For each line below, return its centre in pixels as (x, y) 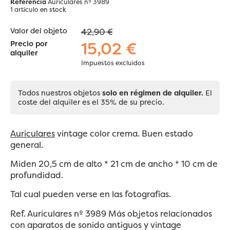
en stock (53, 10)
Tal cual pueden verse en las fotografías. (91, 194)
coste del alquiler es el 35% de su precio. (91, 102)
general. (27, 145)
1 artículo (24, 10)
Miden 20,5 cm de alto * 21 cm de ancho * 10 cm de (114, 164)
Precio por (29, 44)
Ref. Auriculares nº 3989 (59, 213)
